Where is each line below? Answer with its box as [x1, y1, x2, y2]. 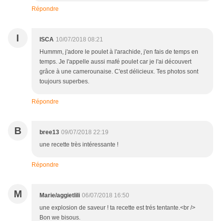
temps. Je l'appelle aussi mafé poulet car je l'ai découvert [39, 58, 191, 66]
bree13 [39, 129, 59, 136]
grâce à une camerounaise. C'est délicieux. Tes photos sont [39, 68, 198, 75]
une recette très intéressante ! [39, 141, 118, 148]
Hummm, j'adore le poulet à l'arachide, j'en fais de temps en [39, 48, 198, 56]
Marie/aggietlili [39, 192, 80, 199]
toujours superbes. [39, 78, 89, 85]
